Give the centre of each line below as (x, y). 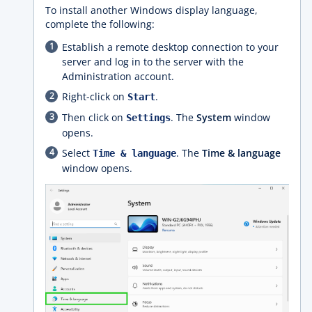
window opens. (97, 168)
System (214, 117)
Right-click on (95, 96)
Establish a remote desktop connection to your (170, 47)
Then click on (94, 117)
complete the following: (100, 24)
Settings (148, 118)
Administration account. (118, 76)
